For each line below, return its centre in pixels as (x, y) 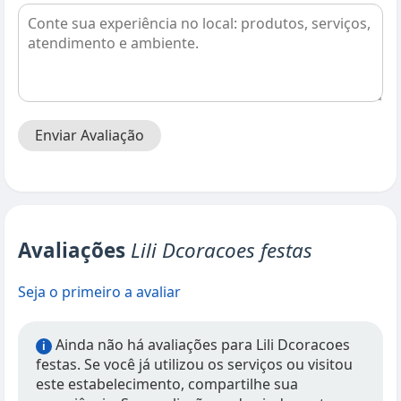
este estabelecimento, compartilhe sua (167, 384)
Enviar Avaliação (90, 135)
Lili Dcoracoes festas (222, 250)
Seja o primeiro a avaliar (99, 292)
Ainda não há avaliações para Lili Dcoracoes (201, 345)
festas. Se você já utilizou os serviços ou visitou (194, 364)
